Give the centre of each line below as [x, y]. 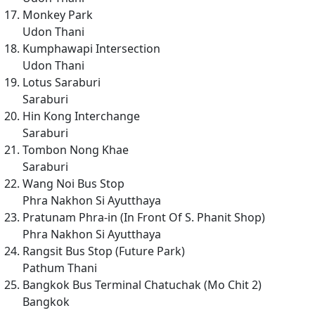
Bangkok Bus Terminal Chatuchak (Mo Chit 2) [142, 284]
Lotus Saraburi [62, 82]
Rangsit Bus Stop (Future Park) [104, 251]
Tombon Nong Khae [76, 149]
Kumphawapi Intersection [91, 48]
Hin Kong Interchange [81, 116]
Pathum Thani [60, 268]
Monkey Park [58, 14]
